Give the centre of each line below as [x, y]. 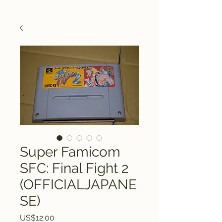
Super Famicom [70, 152]
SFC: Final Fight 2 [74, 168]
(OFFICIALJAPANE [78, 185]
